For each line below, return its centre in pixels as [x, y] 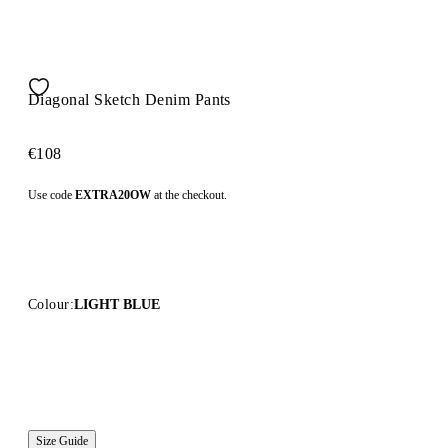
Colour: [51, 304]
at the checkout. [189, 194]
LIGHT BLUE [116, 304]
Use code [51, 194]
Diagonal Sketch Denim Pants [129, 99]
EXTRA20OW [113, 194]
